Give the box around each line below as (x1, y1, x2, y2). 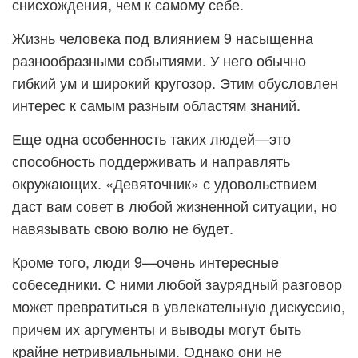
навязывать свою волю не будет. (12, 217, 233, 238)
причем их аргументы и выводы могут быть (12, 318, 301, 339)
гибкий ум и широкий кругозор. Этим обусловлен (12, 72, 338, 93)
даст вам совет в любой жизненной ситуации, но (12, 195, 337, 216)
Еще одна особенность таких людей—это (12, 128, 291, 149)
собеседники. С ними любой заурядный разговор (12, 273, 342, 294)
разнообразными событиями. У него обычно (12, 50, 306, 70)
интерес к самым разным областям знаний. (12, 94, 300, 115)
